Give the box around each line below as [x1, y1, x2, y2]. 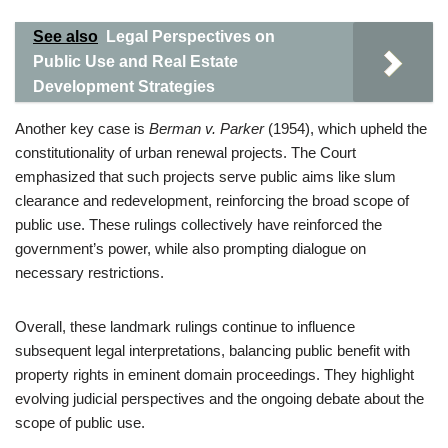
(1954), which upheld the [264, 120, 427, 137]
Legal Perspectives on [106, 28, 275, 45]
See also [33, 28, 98, 45]
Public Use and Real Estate [33, 53, 238, 70]
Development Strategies [33, 78, 215, 95]
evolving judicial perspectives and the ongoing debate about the [15, 390, 424, 407]
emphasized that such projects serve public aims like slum [15, 168, 396, 185]
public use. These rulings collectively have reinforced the [15, 216, 382, 233]
